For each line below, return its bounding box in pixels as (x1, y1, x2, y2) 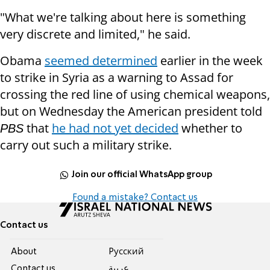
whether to (178, 120, 242, 137)
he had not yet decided (52, 120, 178, 137)
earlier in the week (157, 52, 263, 69)
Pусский (108, 248, 144, 257)
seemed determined (45, 52, 157, 69)
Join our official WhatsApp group (71, 170, 213, 179)
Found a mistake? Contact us (72, 193, 198, 203)
